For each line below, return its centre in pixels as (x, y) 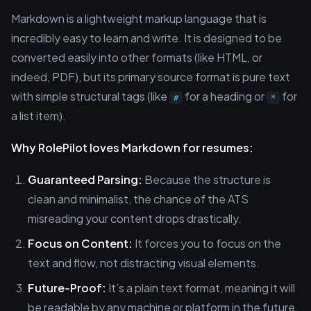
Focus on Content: (80, 243)
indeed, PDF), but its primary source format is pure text (151, 77)
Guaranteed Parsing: (85, 179)
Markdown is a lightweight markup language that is (139, 18)
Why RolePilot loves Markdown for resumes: (132, 148)
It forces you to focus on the (207, 243)
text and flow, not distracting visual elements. (144, 263)
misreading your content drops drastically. (135, 218)
